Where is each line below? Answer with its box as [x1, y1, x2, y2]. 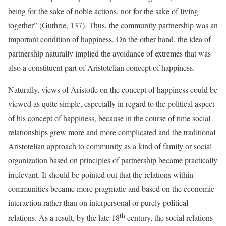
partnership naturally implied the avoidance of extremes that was [8, 48, 211, 59]
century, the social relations [125, 212, 213, 223]
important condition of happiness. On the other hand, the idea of [8, 34, 211, 44]
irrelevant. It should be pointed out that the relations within [8, 169, 193, 180]
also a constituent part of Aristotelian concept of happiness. [8, 62, 195, 73]
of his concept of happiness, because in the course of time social [8, 112, 210, 123]
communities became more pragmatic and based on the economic [8, 183, 214, 194]
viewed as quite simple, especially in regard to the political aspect [8, 98, 214, 109]
